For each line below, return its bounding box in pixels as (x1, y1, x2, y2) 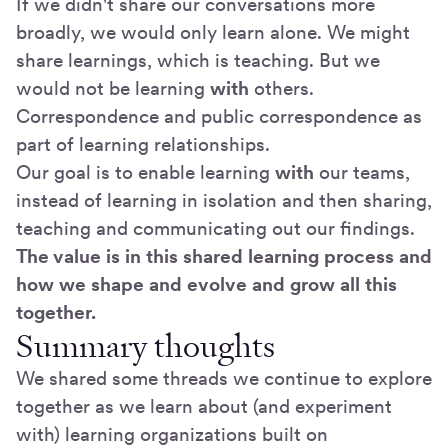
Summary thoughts (16, 325, 275, 368)
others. (249, 77, 314, 101)
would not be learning (16, 77, 210, 101)
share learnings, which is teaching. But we (16, 49, 380, 73)
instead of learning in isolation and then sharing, (16, 189, 432, 213)
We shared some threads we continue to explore (16, 367, 432, 391)
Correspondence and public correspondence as (16, 105, 422, 129)
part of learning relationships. (16, 133, 270, 157)
